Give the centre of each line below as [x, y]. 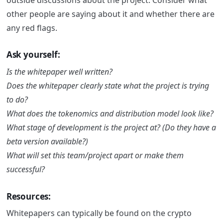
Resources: [29, 196]
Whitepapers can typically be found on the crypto [99, 213]
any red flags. [33, 28]
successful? [25, 169]
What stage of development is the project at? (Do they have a [111, 127]
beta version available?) [47, 141]
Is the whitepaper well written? [59, 71]
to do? [17, 99]
